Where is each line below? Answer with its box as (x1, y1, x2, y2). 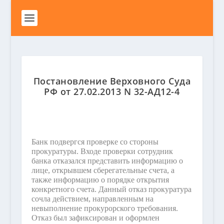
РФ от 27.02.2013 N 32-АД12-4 (44, 85, 180, 97)
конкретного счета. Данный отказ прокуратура (31, 185, 191, 193)
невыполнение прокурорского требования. (31, 204, 178, 212)
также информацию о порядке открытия (31, 175, 169, 184)
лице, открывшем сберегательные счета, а (31, 166, 174, 174)
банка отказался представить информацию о (31, 156, 183, 165)
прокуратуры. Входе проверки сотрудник (31, 147, 173, 155)
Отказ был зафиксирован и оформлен (31, 213, 159, 222)
